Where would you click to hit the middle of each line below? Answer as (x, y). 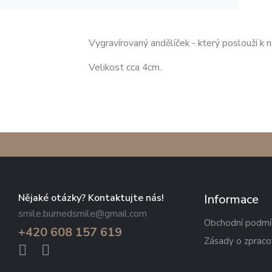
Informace (231, 200)
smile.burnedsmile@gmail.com (83, 214)
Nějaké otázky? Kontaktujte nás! (91, 198)
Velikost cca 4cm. (125, 67)
